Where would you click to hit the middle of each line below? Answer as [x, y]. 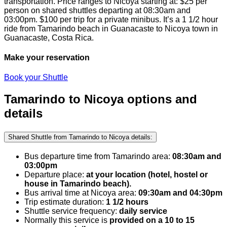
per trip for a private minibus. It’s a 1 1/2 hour [138, 19]
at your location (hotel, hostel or [147, 174]
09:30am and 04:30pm [180, 193]
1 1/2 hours [127, 202]
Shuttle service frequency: [72, 211]
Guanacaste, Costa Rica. [49, 37]
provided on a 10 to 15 [152, 220]
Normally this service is [67, 220]
